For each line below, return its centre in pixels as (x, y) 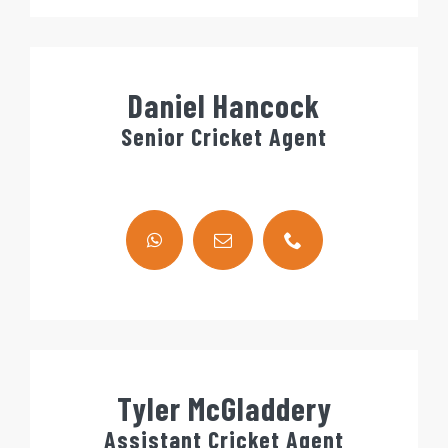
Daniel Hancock (224, 105)
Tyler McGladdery (224, 408)
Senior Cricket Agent (224, 137)
